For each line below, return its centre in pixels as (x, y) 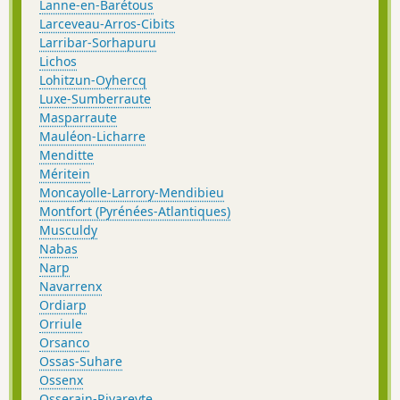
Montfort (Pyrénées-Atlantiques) (135, 211)
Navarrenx (71, 286)
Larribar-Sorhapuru (98, 42)
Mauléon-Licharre (92, 136)
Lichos (58, 61)
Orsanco (64, 342)
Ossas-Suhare (81, 361)
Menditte (67, 154)
